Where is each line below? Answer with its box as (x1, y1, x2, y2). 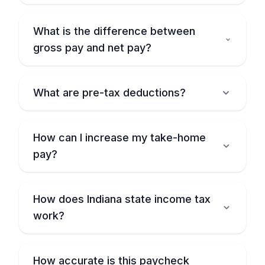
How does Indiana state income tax (33, 193, 211, 205)
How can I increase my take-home (33, 131, 206, 144)
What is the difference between (33, 25, 195, 37)
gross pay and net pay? (33, 41, 151, 54)
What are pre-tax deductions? (33, 86, 186, 99)
